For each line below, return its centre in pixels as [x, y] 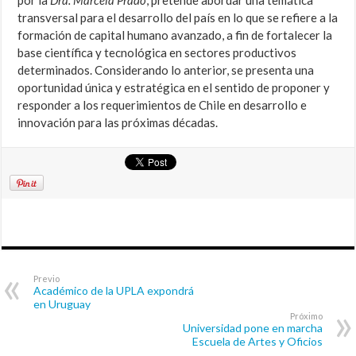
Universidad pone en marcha [252, 328]
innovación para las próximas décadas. [118, 123]
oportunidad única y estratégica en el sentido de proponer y [174, 88]
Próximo [306, 316]
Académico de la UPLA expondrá [114, 291]
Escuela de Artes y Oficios [257, 342]
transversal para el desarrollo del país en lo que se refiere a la [178, 18]
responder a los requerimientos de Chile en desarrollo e [163, 105]
